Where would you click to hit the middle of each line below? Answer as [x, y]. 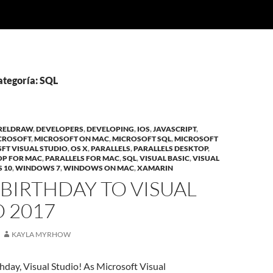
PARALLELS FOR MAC [82, 158]
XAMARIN [155, 168]
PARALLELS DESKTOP [171, 148]
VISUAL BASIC [165, 158]
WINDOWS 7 [38, 168]
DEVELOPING [110, 129]
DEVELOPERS [60, 129]
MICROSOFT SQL [142, 139]
